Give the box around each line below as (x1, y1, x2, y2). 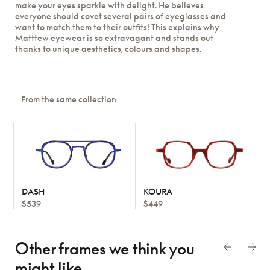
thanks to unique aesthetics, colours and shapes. (15, 43, 201, 54)
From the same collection (21, 93, 117, 104)
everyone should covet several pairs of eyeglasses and (15, 10, 226, 21)
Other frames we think (15, 239, 169, 258)
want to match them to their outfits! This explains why (15, 21, 219, 32)
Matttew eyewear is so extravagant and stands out (15, 32, 213, 43)
